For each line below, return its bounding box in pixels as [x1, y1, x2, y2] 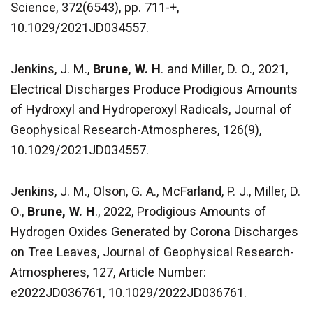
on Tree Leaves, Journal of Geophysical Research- [10, 245, 294, 260]
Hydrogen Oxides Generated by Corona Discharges [10, 224, 298, 240]
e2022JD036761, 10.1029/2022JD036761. [10, 285, 247, 300]
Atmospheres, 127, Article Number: [10, 265, 206, 280]
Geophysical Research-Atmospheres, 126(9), [10, 122, 261, 138]
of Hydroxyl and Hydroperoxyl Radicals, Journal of [10, 102, 291, 117]
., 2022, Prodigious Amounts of [95, 204, 266, 219]
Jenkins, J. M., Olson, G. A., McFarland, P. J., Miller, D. [10, 184, 300, 199]
